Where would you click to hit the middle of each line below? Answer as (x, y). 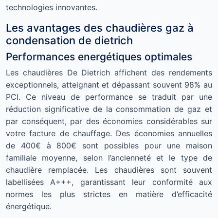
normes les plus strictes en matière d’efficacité (109, 194)
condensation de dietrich (69, 40)
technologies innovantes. (52, 7)
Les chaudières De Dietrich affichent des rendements (109, 73)
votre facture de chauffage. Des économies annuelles (109, 133)
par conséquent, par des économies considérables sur (109, 121)
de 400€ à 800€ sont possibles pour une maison (109, 145)
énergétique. (29, 206)
